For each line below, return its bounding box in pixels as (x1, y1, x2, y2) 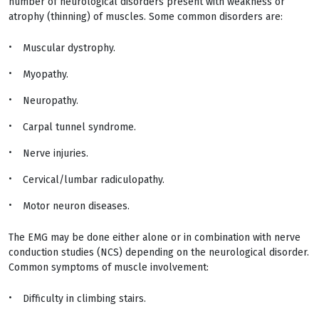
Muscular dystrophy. (23, 42, 115, 54)
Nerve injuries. (23, 147, 88, 159)
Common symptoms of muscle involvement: (9, 261, 209, 273)
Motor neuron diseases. (23, 200, 130, 212)
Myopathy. (23, 68, 68, 80)
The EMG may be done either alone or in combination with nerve (9, 231, 300, 244)
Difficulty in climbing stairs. (23, 293, 146, 305)
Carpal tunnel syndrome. (23, 121, 136, 133)
